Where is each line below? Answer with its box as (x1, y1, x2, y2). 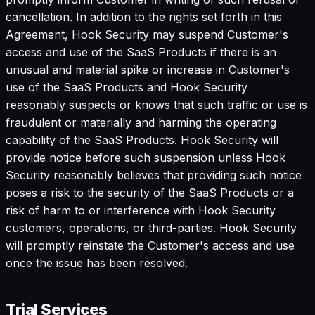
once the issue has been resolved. (6, 255, 188, 270)
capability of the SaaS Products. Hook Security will (6, 132, 278, 147)
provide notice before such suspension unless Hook (6, 150, 285, 165)
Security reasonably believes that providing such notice (6, 167, 302, 182)
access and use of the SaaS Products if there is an (6, 44, 276, 59)
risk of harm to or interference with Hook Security (6, 202, 276, 217)
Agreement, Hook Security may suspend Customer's (6, 27, 288, 41)
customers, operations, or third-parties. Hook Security (6, 220, 297, 235)
